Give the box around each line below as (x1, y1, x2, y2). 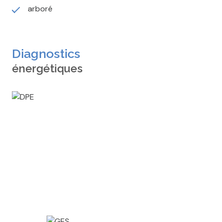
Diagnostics (12, 46, 80, 61)
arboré (28, 3, 53, 14)
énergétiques (12, 62, 83, 75)
